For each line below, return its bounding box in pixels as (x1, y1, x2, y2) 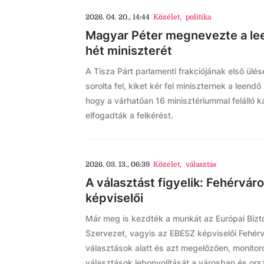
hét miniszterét (85, 44, 172, 58)
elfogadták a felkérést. (85, 110, 173, 120)
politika (185, 13, 211, 21)
